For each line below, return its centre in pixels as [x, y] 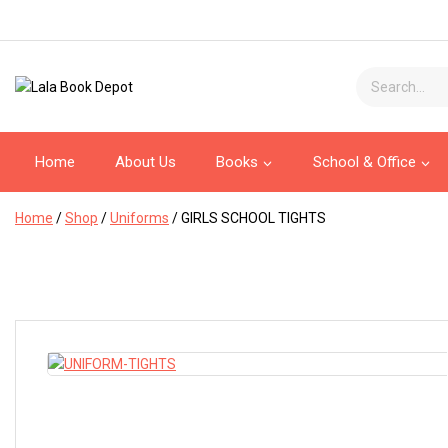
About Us [145, 162]
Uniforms [139, 218]
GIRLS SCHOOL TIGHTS [253, 218]
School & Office [364, 162]
